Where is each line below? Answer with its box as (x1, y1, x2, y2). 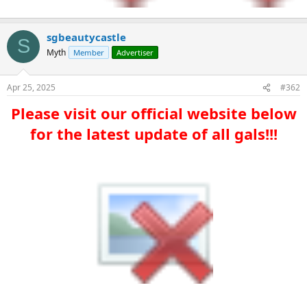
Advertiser (116, 47, 153, 58)
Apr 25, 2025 (7, 82, 56, 93)
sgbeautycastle (47, 29, 126, 44)
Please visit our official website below (10, 103, 297, 123)
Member (73, 47, 104, 58)
